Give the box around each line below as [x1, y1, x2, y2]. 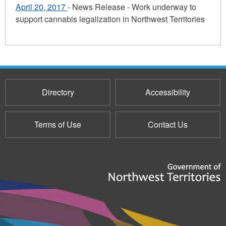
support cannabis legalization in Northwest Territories [16, 13, 205, 25]
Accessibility [145, 86, 190, 98]
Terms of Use [34, 119, 81, 131]
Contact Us [147, 119, 188, 131]
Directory [41, 86, 74, 98]
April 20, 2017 [16, 1, 68, 13]
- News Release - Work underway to [68, 1, 196, 13]
